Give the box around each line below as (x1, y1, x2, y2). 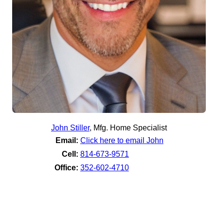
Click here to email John (80, 136, 163, 145)
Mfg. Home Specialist (93, 123, 167, 132)
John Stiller (51, 123, 90, 132)
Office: (54, 163, 78, 172)
